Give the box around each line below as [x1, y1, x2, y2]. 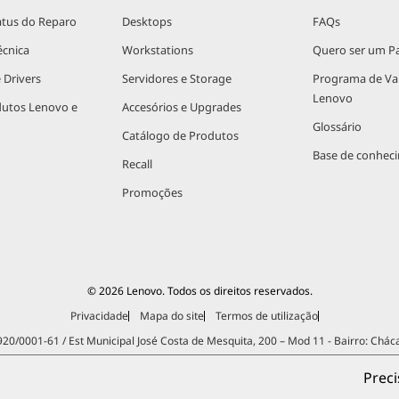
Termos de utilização [215, 308, 318, 323]
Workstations [121, 42, 193, 58]
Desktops [121, 13, 172, 29]
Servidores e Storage [121, 70, 232, 86]
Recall [121, 156, 152, 172]
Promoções [121, 184, 183, 200]
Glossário [313, 118, 362, 134]
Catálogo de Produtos [121, 127, 239, 143]
